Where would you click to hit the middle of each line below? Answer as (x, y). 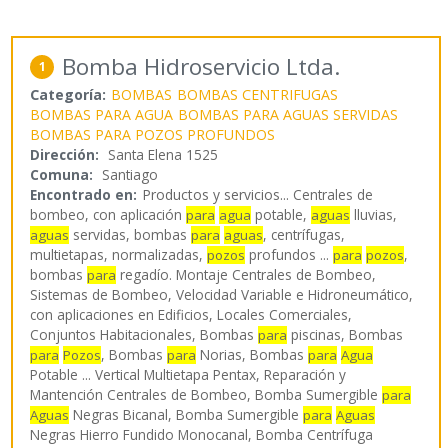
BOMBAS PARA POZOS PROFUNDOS (153, 135)
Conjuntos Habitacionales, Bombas (144, 335)
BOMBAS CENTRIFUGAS (258, 95)
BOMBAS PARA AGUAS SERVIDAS (288, 115)
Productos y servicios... (218, 195)
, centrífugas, (304, 235)
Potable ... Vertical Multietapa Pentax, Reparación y (188, 375)
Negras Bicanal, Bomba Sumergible (186, 415)
